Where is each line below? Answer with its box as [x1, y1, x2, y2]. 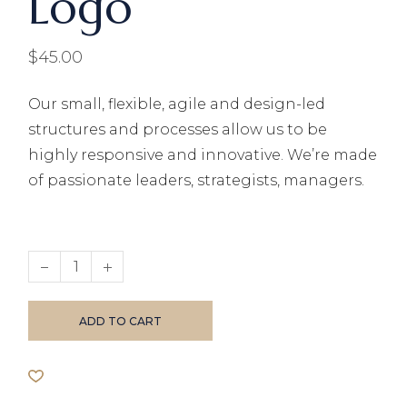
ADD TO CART [79, 314, 163, 329]
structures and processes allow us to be [28, 121, 328, 139]
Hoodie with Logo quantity [27, 248, 233, 266]
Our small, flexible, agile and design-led [28, 95, 326, 114]
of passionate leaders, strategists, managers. [28, 172, 365, 190]
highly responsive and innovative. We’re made [28, 146, 378, 164]
